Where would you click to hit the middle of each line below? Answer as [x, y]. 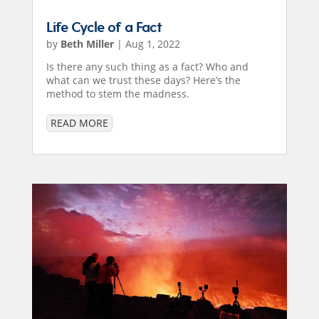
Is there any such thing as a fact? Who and [147, 67]
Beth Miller [87, 44]
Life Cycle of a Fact [104, 28]
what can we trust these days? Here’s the [143, 80]
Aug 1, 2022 [152, 44]
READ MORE [79, 123]
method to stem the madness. [117, 94]
